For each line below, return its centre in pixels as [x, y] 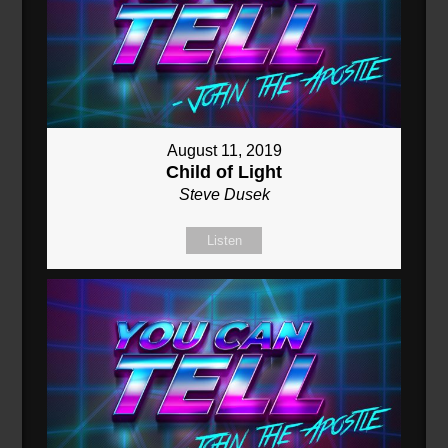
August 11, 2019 [224, 150]
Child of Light [224, 171]
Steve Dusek [224, 194]
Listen [224, 240]
